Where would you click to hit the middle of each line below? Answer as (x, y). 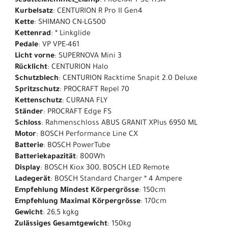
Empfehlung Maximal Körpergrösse (78, 202)
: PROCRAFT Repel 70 (94, 90)
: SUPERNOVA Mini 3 (88, 57)
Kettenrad (33, 34)
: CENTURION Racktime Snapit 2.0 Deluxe (128, 79)
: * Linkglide (71, 34)
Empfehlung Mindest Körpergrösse (77, 191)
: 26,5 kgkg (61, 213)
